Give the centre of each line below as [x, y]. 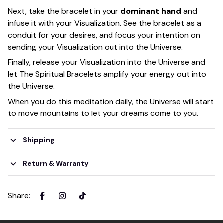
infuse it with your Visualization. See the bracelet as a [105, 23]
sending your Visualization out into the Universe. [95, 47]
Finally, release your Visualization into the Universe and [107, 62]
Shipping [39, 140]
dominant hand [151, 11]
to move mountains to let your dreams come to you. [103, 113]
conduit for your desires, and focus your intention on [104, 35]
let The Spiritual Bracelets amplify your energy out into [107, 74]
